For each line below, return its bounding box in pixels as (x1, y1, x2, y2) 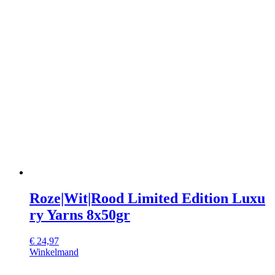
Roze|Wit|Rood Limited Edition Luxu (29, 190, 265, 206)
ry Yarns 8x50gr (29, 206, 130, 223)
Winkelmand (29, 246, 79, 257)
